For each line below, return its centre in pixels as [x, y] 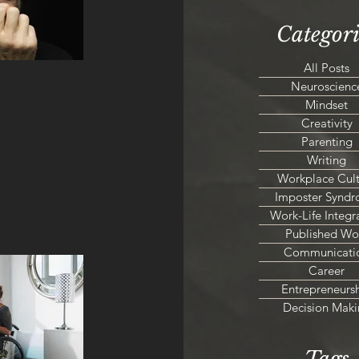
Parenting [327, 141]
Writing [327, 160]
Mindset [327, 105]
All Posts [327, 68]
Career [327, 270]
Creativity [327, 123]
